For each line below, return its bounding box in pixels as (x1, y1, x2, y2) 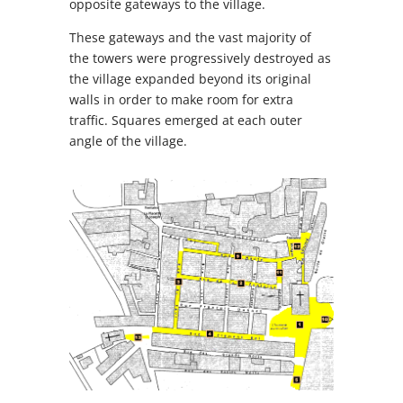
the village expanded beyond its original (69, 70, 312, 87)
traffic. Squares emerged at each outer (69, 112, 303, 129)
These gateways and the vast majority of (69, 29, 312, 46)
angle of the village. (69, 132, 188, 149)
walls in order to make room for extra (69, 91, 294, 108)
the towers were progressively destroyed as (69, 49, 332, 67)
